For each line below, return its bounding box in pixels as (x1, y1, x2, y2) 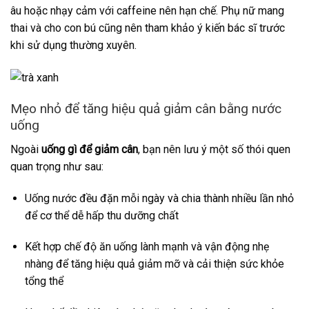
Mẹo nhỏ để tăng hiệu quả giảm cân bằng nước (10, 101, 281, 117)
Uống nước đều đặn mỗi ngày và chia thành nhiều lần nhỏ (24, 191, 294, 205)
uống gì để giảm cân (41, 142, 138, 156)
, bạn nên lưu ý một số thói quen (138, 142, 290, 156)
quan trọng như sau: (10, 159, 103, 173)
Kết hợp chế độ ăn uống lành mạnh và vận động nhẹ (24, 240, 269, 254)
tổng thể (24, 275, 63, 288)
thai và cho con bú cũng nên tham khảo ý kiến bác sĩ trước (10, 21, 285, 35)
